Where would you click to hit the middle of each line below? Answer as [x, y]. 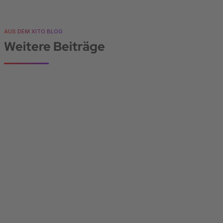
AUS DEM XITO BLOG [33, 32]
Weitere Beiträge [55, 47]
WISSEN [28, 212]
